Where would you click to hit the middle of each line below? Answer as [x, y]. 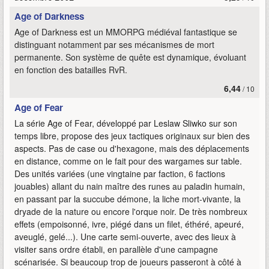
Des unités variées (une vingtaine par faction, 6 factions [120, 174]
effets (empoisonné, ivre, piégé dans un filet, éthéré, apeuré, [129, 224]
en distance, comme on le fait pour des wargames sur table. [128, 161]
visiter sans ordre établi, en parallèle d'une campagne [116, 249]
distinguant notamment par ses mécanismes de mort [114, 44]
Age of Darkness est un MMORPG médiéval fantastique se [126, 32]
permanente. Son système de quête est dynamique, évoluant [130, 57]
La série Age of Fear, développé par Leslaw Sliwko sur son [126, 123]
